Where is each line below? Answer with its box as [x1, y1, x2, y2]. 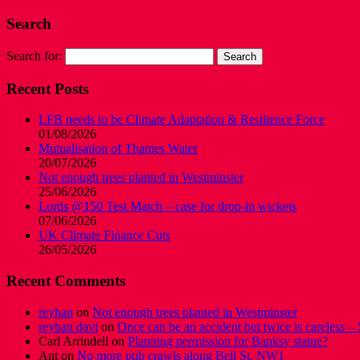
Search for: [6, 48, 62, 63]
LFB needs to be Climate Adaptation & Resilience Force [39, 112, 325, 127]
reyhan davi [39, 319, 98, 333]
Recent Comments [6, 272, 125, 290]
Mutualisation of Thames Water [39, 141, 198, 156]
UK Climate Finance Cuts [39, 228, 170, 243]
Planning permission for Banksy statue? [128, 333, 328, 348]
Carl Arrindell [39, 333, 108, 348]
